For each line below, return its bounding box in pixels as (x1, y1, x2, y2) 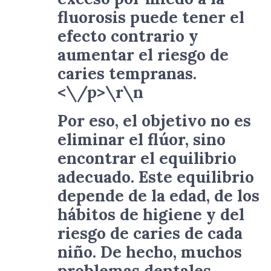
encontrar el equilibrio (57, 148, 237, 169)
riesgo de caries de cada (57, 223, 243, 244)
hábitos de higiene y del (57, 204, 244, 225)
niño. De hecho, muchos (57, 241, 242, 263)
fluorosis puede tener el (57, 7, 244, 28)
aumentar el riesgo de (57, 44, 229, 65)
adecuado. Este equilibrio (57, 166, 254, 188)
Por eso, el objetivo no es (57, 110, 251, 131)
